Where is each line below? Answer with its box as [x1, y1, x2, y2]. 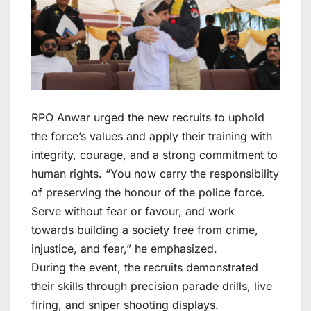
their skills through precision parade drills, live [31, 279, 272, 294]
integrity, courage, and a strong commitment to [31, 148, 278, 162]
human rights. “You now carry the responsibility [31, 167, 279, 181]
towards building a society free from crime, [31, 223, 258, 237]
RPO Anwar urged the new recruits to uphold [31, 110, 264, 125]
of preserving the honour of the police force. [31, 185, 265, 200]
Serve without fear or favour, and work [31, 204, 235, 219]
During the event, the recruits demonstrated [31, 260, 258, 275]
